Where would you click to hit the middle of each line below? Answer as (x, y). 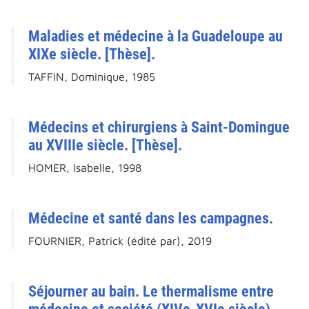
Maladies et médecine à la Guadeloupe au (156, 36)
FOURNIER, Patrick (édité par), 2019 (120, 241)
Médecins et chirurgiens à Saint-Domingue (159, 127)
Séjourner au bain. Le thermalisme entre (151, 291)
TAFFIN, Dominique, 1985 (92, 77)
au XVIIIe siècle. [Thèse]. (105, 145)
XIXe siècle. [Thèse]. (92, 54)
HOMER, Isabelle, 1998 (85, 168)
